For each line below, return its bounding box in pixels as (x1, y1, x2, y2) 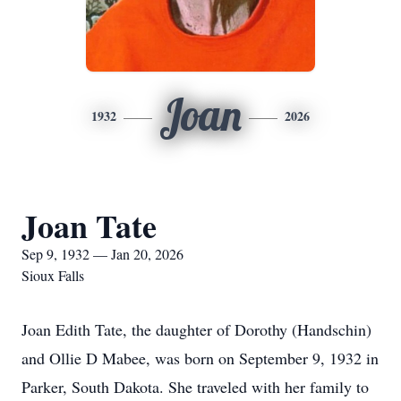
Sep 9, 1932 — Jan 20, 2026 (21, 244, 183, 263)
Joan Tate (21, 202, 157, 249)
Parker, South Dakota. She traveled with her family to (21, 376, 369, 397)
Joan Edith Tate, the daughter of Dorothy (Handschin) (21, 319, 371, 340)
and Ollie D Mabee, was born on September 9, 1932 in (21, 347, 379, 369)
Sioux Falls (21, 266, 84, 285)
